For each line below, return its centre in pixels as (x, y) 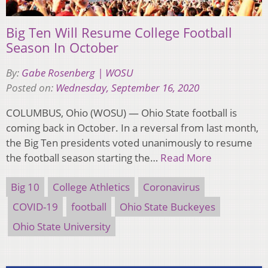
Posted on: (31, 87)
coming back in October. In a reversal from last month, (132, 127)
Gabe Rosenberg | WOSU (77, 72)
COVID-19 (35, 206)
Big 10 (25, 187)
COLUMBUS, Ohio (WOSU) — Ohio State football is (121, 112)
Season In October (62, 47)
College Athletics (91, 187)
